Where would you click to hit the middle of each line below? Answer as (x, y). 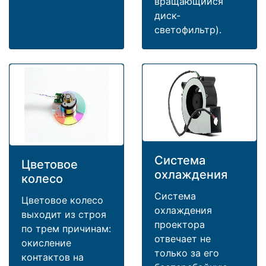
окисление (46, 243)
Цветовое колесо (62, 200)
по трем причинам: (66, 229)
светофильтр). (188, 29)
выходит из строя (64, 215)
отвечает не (183, 238)
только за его (187, 253)
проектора (180, 224)
